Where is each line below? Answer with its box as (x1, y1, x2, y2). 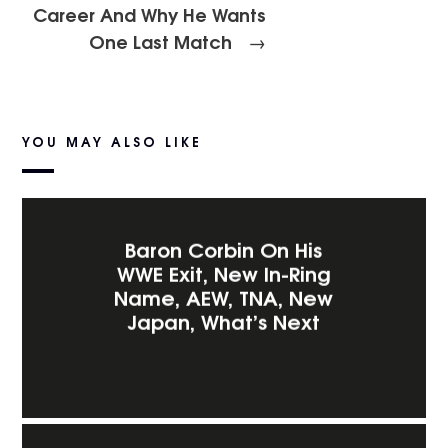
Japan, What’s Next (127, 304, 321, 336)
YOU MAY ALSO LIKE (22, 131, 203, 151)
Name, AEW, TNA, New (114, 280, 334, 312)
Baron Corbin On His (125, 232, 323, 264)
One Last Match (88, 27, 237, 54)
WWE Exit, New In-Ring (117, 256, 331, 288)
